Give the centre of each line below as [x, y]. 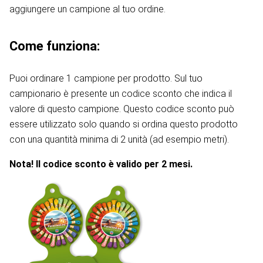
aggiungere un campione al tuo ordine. [87, 9]
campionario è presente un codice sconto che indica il [121, 94]
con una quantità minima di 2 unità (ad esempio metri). [119, 140]
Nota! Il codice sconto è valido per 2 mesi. [101, 164]
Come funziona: [55, 46]
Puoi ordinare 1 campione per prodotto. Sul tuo [106, 79]
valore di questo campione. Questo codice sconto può [122, 109]
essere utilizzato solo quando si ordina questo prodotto [124, 124]
